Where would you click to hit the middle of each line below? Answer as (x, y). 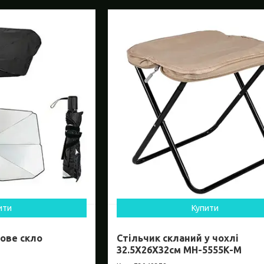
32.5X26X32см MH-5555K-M (179, 250)
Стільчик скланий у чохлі (178, 238)
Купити (205, 208)
